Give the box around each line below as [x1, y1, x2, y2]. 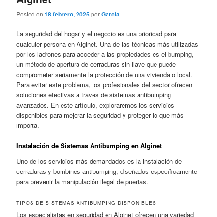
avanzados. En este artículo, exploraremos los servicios [16, 100, 175, 109]
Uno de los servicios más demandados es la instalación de [16, 156, 182, 166]
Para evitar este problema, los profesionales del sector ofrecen [16, 79, 193, 89]
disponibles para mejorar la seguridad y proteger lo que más [16, 110, 184, 120]
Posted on [16, 9, 45, 18]
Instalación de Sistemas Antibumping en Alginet [16, 141, 162, 151]
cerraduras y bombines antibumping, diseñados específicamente [16, 166, 198, 176]
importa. [16, 120, 40, 130]
